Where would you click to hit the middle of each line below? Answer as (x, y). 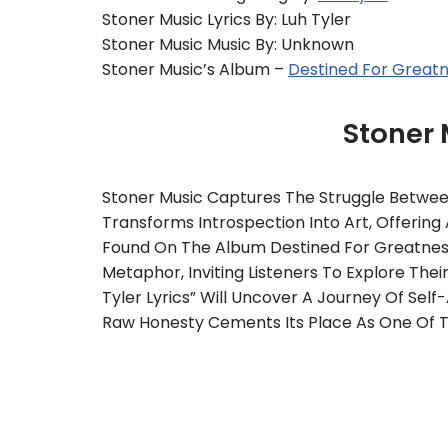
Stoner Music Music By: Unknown (228, 44)
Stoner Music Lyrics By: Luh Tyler (226, 19)
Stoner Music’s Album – (195, 69)
